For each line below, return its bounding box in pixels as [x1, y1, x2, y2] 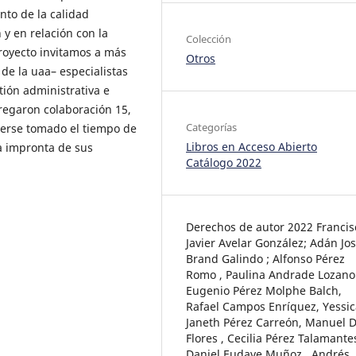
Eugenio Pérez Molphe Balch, [186, 282, 342, 298]
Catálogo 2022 [186, 154, 261, 170]
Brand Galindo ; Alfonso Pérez [186, 250, 345, 266]
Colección [186, 31, 231, 46]
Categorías [186, 119, 237, 134]
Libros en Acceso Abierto [186, 138, 317, 154]
